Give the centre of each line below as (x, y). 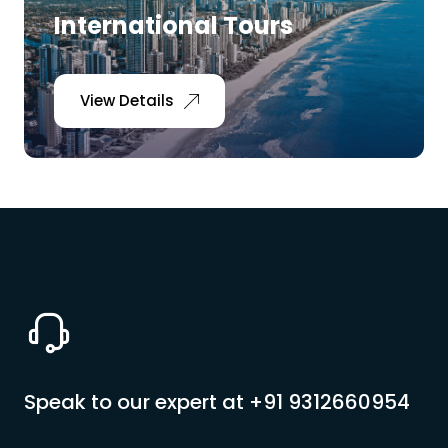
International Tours (173, 25)
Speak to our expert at (136, 402)
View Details (127, 100)
